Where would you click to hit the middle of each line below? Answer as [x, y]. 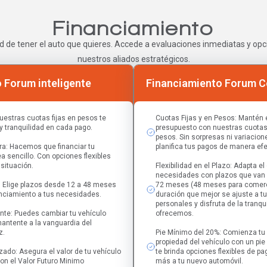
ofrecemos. [175, 213]
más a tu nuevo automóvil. [199, 261]
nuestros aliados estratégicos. [133, 59]
